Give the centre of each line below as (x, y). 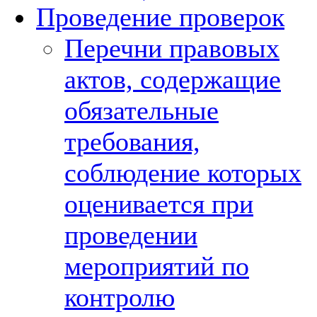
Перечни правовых (172, 48)
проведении (131, 235)
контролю (120, 297)
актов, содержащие (173, 79)
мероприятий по (157, 266)
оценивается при (159, 204)
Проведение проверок (160, 17)
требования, (132, 142)
